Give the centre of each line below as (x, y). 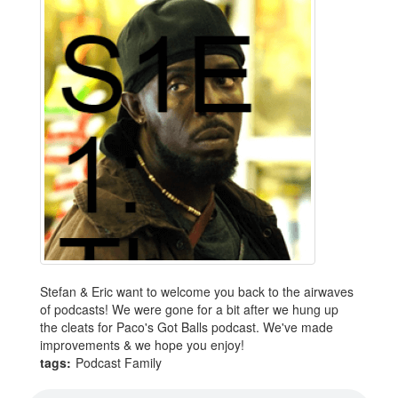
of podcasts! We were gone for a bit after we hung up (189, 309)
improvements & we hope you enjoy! (142, 344)
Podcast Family (119, 362)
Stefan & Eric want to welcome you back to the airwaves (197, 291)
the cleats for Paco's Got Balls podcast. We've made (187, 326)
